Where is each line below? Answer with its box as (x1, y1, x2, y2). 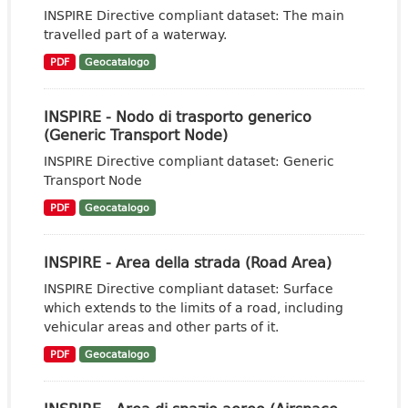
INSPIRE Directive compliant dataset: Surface (44, 279, 333, 298)
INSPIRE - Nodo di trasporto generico (44, 105, 311, 127)
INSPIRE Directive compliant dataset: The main (44, 5, 344, 25)
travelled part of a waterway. (44, 25, 227, 44)
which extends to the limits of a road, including (44, 298, 343, 317)
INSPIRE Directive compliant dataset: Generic (44, 151, 334, 170)
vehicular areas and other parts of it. (44, 317, 279, 336)
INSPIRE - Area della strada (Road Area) (44, 250, 331, 273)
